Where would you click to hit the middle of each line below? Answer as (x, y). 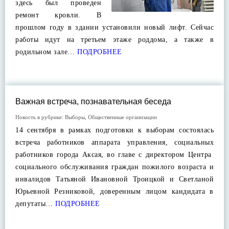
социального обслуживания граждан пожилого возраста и (114, 167)
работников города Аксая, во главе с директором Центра (114, 155)
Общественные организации (122, 117)
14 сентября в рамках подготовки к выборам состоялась (114, 130)
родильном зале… (45, 52)
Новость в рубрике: (40, 117)
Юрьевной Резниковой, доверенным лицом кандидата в (114, 191)
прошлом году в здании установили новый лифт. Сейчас (114, 27)
